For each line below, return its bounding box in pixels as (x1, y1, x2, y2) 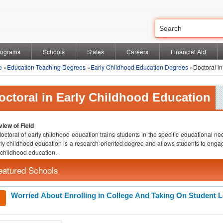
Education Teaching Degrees (7, 63, 86, 71)
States (87, 47, 104, 56)
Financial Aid (171, 47, 206, 56)
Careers (126, 47, 148, 56)
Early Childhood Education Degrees (91, 63, 188, 71)
